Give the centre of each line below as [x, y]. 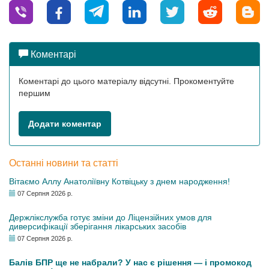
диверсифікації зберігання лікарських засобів [98, 226]
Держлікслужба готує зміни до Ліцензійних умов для [110, 217]
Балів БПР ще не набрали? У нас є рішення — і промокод [130, 262]
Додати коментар [65, 124]
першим [35, 93]
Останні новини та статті [64, 163]
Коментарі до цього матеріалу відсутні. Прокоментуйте [126, 81]
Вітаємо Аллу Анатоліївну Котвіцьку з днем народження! [119, 181]
